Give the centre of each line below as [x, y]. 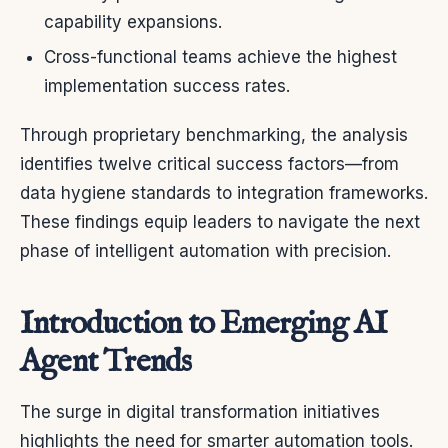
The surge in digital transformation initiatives [200, 411]
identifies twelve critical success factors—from [209, 163]
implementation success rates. [167, 85]
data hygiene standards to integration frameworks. [224, 192]
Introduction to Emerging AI [204, 324]
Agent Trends [106, 362]
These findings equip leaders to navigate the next [220, 221]
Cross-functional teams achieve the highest [220, 56]
